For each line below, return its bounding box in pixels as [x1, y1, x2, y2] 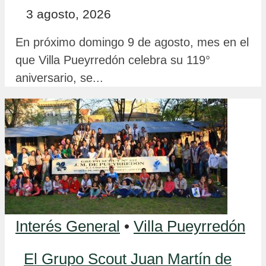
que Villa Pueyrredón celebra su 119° [15, 53, 210, 66]
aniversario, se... [15, 71, 103, 84]
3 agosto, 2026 [26, 7, 111, 21]
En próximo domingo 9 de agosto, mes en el [15, 35, 249, 49]
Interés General [15, 217, 120, 235]
